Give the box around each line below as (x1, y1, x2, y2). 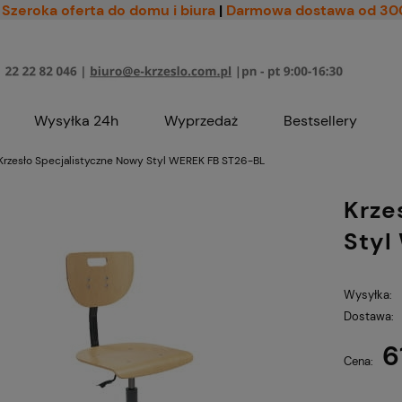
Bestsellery (284, 111, 357, 130)
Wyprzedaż (164, 111, 238, 130)
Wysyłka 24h (34, 111, 118, 130)
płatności (275, 369, 329, 384)
